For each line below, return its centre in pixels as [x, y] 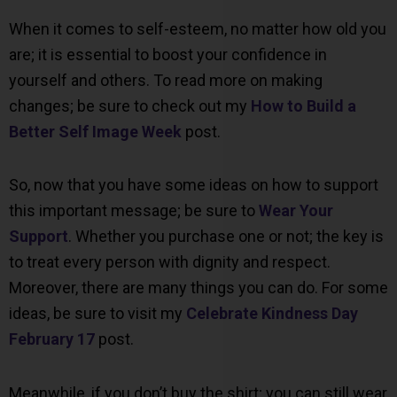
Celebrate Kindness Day [272, 314]
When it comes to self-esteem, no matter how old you [198, 28]
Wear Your [296, 211]
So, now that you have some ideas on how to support [194, 185]
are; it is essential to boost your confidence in [168, 54]
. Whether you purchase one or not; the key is [226, 237]
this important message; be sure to [134, 211]
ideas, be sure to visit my [97, 314]
